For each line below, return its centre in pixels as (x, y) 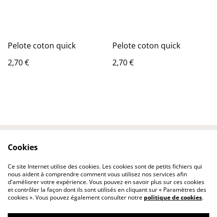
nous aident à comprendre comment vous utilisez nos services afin (97, 174)
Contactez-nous (69, 153)
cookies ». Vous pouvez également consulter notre (76, 197)
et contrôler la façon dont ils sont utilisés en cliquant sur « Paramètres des (107, 190)
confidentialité (69, 171)
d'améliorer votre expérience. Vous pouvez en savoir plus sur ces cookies (106, 182)
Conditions (148, 153)
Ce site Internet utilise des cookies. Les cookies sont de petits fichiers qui (105, 166)
